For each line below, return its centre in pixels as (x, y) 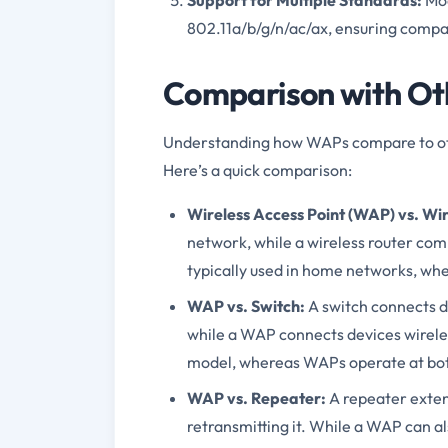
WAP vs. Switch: (246, 305)
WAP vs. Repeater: (256, 397)
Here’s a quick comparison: (257, 169)
